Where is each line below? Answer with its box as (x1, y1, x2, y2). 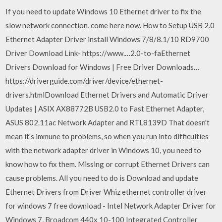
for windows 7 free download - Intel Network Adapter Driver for (5, 201, 217, 210)
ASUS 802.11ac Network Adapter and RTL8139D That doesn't (5, 117, 210, 127)
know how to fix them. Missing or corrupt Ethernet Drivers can (5, 159, 210, 168)
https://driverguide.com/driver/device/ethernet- (5, 76, 164, 85)
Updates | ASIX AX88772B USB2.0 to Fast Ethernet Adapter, (5, 104, 205, 113)
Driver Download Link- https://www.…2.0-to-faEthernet (5, 48, 191, 57)
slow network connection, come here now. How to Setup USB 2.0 (5, 20, 215, 30)
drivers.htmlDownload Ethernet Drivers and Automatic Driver (5, 90, 209, 99)
